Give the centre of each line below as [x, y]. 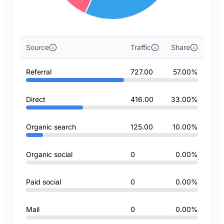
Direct [36, 99]
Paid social [43, 182]
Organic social [49, 154]
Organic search [51, 127]
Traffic [141, 47]
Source [37, 47]
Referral [39, 72]
